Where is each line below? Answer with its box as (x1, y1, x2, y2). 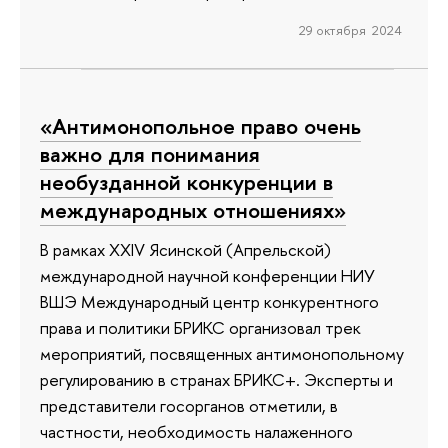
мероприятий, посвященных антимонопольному (40, 342, 404, 366)
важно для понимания (40, 138, 260, 169)
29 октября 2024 (298, 21, 402, 40)
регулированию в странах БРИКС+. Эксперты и (40, 368, 393, 392)
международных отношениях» (40, 194, 346, 225)
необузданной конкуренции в (40, 166, 333, 197)
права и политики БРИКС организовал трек (40, 316, 361, 340)
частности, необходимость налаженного (40, 420, 353, 444)
